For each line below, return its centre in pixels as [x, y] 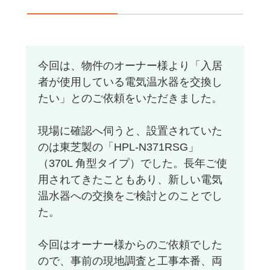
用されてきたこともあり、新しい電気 [130, 180]
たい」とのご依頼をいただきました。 [130, 99]
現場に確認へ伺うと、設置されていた [130, 131]
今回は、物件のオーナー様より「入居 [130, 66]
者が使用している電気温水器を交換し [130, 82]
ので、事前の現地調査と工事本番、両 [130, 261]
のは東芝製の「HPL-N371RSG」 [118, 147]
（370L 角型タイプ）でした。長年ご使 [132, 164]
